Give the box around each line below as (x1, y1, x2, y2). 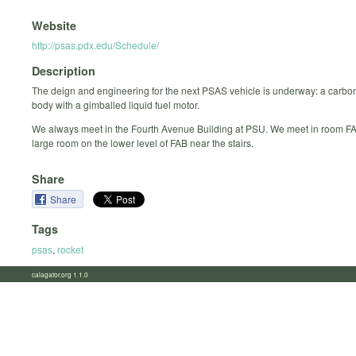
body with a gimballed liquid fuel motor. (32, 98, 199, 112)
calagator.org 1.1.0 (32, 269, 98, 279)
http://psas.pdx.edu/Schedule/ (32, 37, 159, 52)
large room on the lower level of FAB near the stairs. (32, 136, 253, 150)
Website (32, 17, 76, 33)
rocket (57, 242, 83, 256)
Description (32, 63, 95, 79)
